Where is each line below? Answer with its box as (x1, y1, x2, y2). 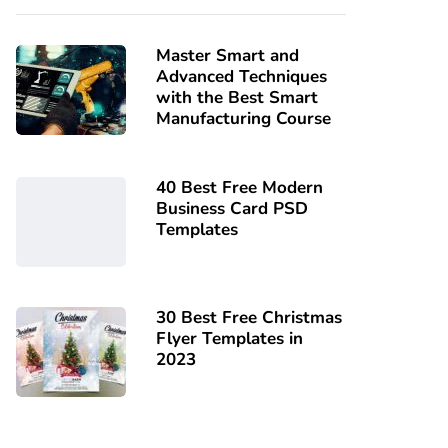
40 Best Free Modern (156, 176, 323, 199)
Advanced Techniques (156, 65, 327, 88)
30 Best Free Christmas (156, 306, 342, 329)
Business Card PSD (156, 197, 308, 220)
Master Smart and (156, 44, 299, 67)
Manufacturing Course (156, 107, 331, 130)
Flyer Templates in (156, 327, 303, 350)
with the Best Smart (156, 86, 318, 109)
